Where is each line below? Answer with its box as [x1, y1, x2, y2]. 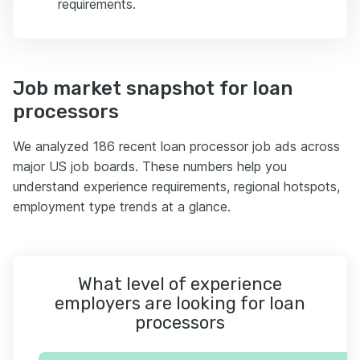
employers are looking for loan [55, 292, 305, 314]
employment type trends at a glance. [13, 198, 231, 215]
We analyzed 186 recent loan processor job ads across [13, 137, 340, 154]
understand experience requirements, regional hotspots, [13, 178, 340, 194]
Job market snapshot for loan [13, 76, 292, 100]
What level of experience [78, 272, 282, 295]
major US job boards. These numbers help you [13, 157, 287, 174]
